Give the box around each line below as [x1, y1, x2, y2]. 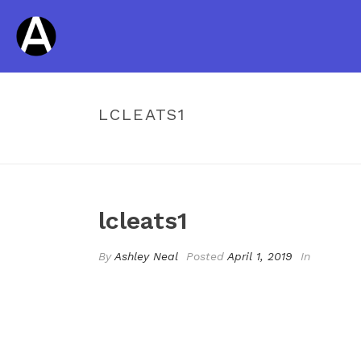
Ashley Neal [114, 250, 178, 263]
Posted [182, 250, 227, 263]
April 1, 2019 [227, 250, 293, 263]
